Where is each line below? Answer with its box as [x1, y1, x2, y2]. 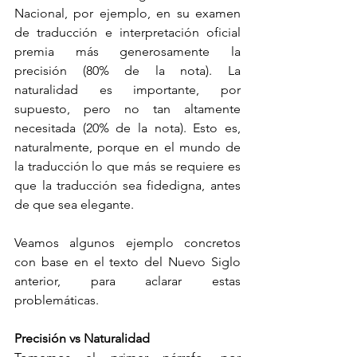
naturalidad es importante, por [14, 82, 241, 97]
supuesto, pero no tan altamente [14, 101, 241, 116]
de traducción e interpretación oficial [14, 25, 241, 40]
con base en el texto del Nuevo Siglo [14, 254, 241, 269]
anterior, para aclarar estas [14, 273, 241, 288]
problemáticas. [14, 292, 102, 308]
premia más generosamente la [14, 44, 241, 59]
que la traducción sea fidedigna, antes [14, 178, 241, 193]
